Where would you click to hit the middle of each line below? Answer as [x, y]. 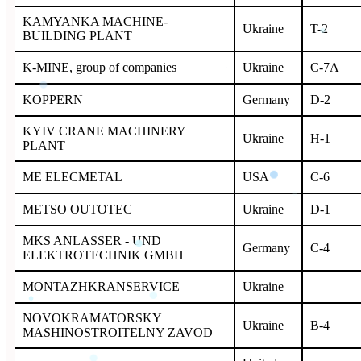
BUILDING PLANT [79, 35]
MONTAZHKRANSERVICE [103, 286]
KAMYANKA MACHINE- [95, 21]
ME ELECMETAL [73, 176]
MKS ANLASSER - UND [92, 240]
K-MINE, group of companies [100, 67]
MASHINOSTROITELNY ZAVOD [118, 332]
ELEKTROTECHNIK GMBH [103, 255]
